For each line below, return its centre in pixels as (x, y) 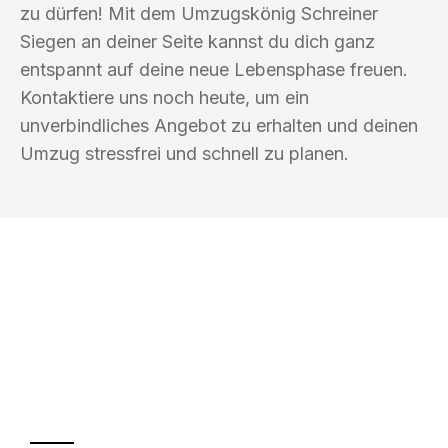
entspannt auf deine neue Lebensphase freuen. (214, 69)
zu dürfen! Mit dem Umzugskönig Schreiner (199, 13)
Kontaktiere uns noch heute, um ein (164, 97)
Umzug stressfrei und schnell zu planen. (184, 153)
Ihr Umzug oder (173, 359)
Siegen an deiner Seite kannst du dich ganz (197, 41)
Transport (122, 399)
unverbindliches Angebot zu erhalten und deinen (219, 125)
